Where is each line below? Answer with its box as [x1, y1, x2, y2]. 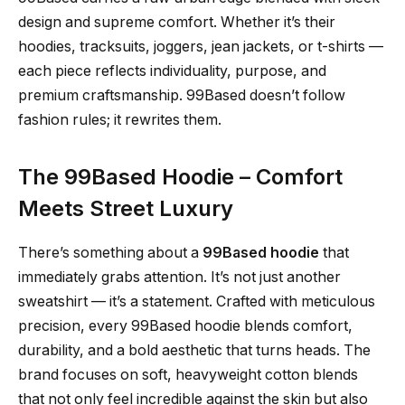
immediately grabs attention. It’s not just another [18, 268, 341, 286]
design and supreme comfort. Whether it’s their [18, 13, 335, 31]
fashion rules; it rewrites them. [18, 110, 221, 128]
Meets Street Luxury [18, 195, 233, 222]
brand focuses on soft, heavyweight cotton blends [18, 365, 358, 383]
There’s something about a [18, 243, 202, 261]
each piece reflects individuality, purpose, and [18, 61, 326, 80]
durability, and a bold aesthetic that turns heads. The [18, 341, 371, 359]
